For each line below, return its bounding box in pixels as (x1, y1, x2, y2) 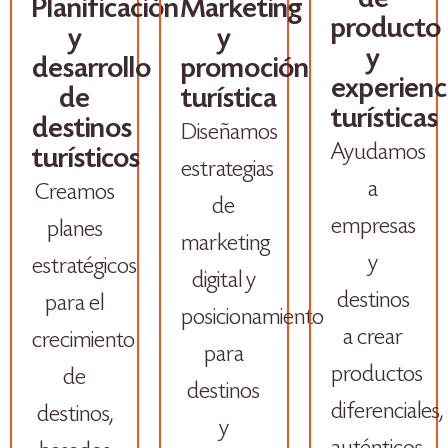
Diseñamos (181, 121, 279, 146)
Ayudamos (330, 141, 426, 166)
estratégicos (32, 255, 137, 280)
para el (45, 292, 105, 317)
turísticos (32, 146, 140, 174)
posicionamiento (181, 306, 325, 331)
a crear (343, 326, 404, 351)
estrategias (181, 158, 275, 183)
